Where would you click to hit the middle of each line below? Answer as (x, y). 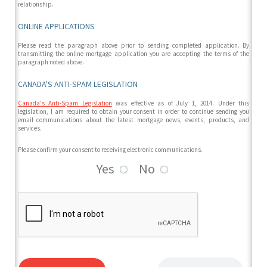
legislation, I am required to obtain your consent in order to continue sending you (133, 112)
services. (30, 128)
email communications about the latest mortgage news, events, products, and (133, 120)
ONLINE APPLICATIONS (56, 27)
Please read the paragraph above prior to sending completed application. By (133, 46)
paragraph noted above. (51, 62)
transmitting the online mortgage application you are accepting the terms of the (133, 54)
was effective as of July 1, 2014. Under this (181, 103)
